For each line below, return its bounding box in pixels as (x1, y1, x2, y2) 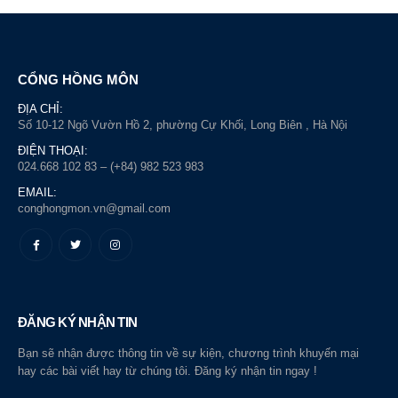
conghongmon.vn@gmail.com (18, 201, 171, 215)
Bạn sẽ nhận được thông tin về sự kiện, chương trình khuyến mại (18, 346, 359, 361)
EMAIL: (18, 185, 57, 199)
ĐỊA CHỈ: (18, 101, 63, 115)
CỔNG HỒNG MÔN (18, 71, 139, 87)
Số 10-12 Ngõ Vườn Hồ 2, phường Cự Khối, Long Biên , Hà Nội (18, 117, 347, 131)
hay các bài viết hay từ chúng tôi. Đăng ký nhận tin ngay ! (18, 364, 317, 378)
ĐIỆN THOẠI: (18, 143, 88, 157)
